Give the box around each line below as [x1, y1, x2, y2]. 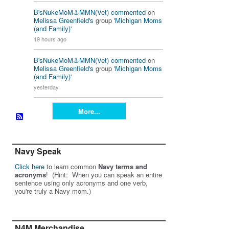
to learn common [44, 162, 98, 172]
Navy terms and [98, 162, 147, 172]
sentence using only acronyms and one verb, [15, 178, 148, 188]
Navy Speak [15, 145, 61, 157]
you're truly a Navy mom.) [15, 186, 91, 196]
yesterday [34, 83, 59, 91]
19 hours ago [34, 35, 66, 43]
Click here [15, 162, 44, 172]
